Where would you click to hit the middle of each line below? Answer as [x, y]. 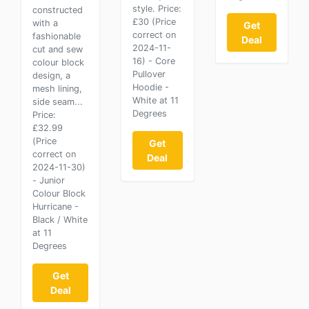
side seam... [58, 102]
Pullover [149, 74]
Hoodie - [151, 87]
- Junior [49, 180]
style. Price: [157, 9]
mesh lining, [57, 89]
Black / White [60, 220]
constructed [58, 10]
